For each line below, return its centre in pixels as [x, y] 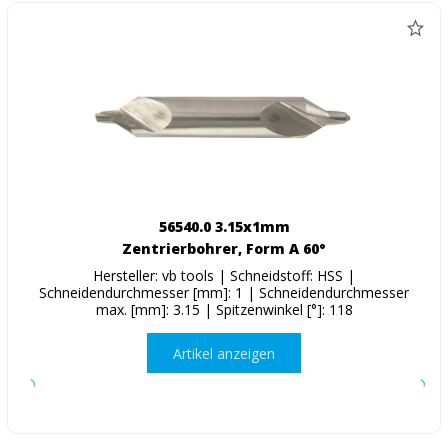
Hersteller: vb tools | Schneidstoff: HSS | [224, 276]
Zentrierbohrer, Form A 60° [224, 249]
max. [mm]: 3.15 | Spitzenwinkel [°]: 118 [224, 310]
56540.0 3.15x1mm [224, 227]
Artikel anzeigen [224, 353]
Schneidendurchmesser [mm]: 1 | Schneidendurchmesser [224, 293]
